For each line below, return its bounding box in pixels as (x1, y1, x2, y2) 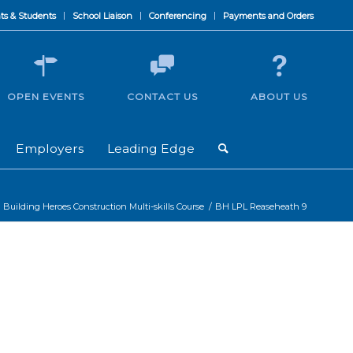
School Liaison (72, 10, 132, 21)
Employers (16, 141, 84, 156)
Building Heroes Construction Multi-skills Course (3, 201, 204, 212)
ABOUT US (251, 91, 307, 102)
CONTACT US (127, 91, 198, 102)
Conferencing (149, 10, 206, 21)
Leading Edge (107, 141, 195, 156)
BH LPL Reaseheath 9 (215, 201, 307, 212)
